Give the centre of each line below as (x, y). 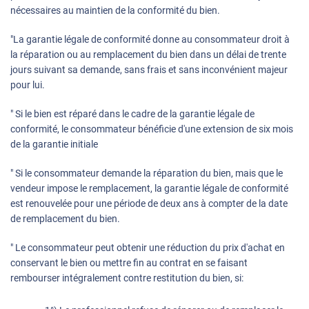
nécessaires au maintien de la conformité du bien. (115, 11)
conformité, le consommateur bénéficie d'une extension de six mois (152, 129)
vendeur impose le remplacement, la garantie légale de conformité (149, 189)
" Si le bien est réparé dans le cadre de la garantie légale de (132, 114)
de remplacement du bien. (65, 219)
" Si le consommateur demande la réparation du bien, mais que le (147, 173)
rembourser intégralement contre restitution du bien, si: (127, 278)
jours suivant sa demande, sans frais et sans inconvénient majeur (149, 70)
